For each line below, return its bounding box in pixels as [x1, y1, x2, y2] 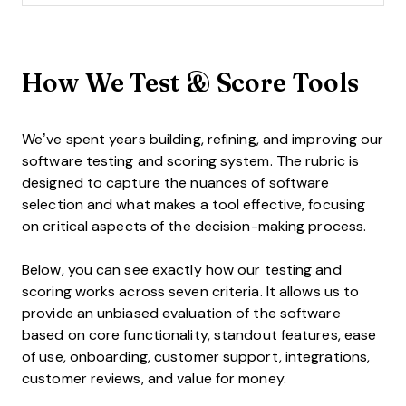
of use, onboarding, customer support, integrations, [22, 348, 371, 364]
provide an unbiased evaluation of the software [22, 304, 341, 321]
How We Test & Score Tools [22, 63, 359, 101]
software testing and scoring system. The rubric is [22, 152, 360, 169]
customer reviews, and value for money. [22, 370, 286, 386]
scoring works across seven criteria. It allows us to [22, 283, 360, 299]
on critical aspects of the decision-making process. [22, 217, 367, 234]
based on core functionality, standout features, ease [22, 326, 377, 343]
